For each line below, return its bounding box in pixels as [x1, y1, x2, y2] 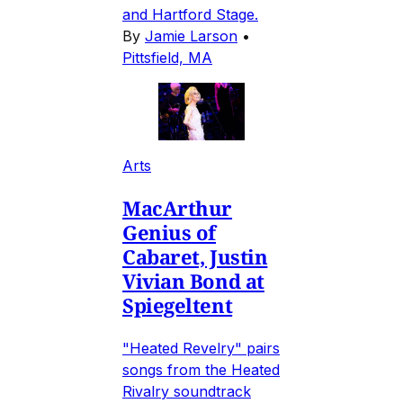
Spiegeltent [122, 291, 233, 318]
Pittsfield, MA [122, 48, 212, 67]
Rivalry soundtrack [122, 381, 251, 400]
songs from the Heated [122, 360, 280, 379]
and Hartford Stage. [122, 4, 258, 23]
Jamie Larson [145, 26, 237, 45]
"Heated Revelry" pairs [122, 338, 280, 357]
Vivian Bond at [122, 266, 264, 294]
